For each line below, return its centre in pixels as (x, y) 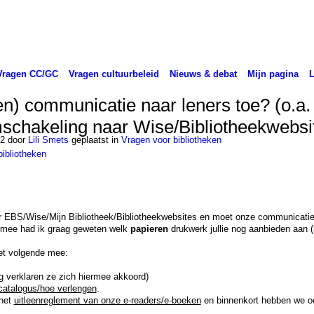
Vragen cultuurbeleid (114, 74)
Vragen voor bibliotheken (171, 139)
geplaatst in (95, 139)
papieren (149, 229)
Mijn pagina (273, 74)
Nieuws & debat (203, 74)
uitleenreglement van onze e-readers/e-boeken (107, 301)
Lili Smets (48, 139)
